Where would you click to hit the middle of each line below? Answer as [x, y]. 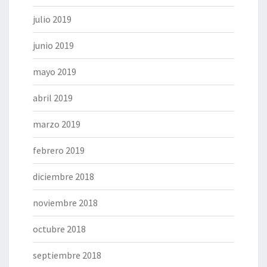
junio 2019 [53, 46]
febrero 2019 [59, 150]
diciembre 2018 [63, 177]
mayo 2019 [55, 72]
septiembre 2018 [67, 255]
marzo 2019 [57, 124]
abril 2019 [53, 98]
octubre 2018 [59, 229]
